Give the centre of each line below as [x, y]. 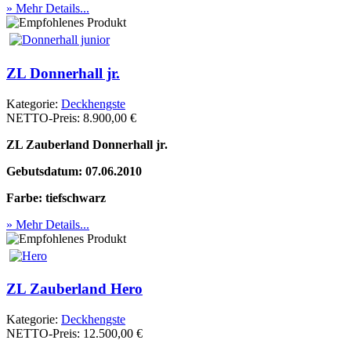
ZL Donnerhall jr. [63, 73]
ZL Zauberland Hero [74, 289]
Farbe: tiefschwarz [56, 197]
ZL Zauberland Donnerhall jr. [87, 144]
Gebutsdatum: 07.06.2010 [74, 171]
